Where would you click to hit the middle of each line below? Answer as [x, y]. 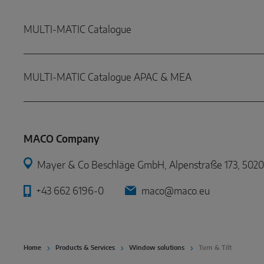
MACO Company [62, 140]
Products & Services [85, 248]
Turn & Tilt [215, 248]
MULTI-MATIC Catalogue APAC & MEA [108, 78]
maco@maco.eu [176, 192]
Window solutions [157, 248]
